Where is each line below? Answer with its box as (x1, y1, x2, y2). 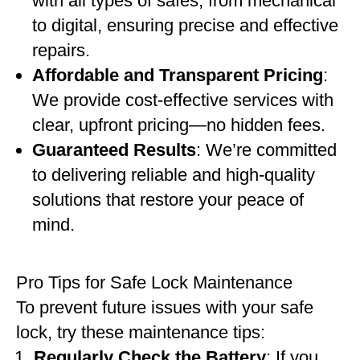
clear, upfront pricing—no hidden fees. (32, 115, 325, 135)
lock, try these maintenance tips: (16, 322, 265, 342)
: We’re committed (196, 140, 337, 160)
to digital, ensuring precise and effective (32, 15, 338, 35)
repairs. (32, 40, 90, 60)
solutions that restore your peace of (32, 190, 304, 210)
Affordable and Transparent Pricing (32, 65, 323, 85)
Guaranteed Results (32, 140, 196, 160)
